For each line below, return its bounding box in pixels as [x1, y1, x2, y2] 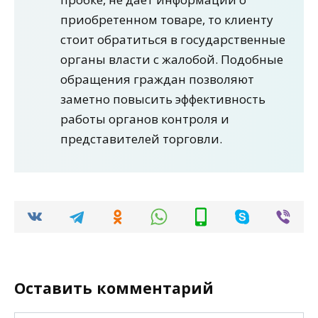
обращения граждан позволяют [60, 71, 254, 88]
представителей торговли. [60, 131, 222, 148]
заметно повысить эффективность [60, 91, 265, 108]
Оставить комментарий [14, 278, 214, 299]
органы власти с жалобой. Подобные [60, 51, 283, 68]
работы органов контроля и [60, 111, 229, 128]
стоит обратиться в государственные [60, 31, 285, 48]
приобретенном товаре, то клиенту [60, 11, 273, 28]
